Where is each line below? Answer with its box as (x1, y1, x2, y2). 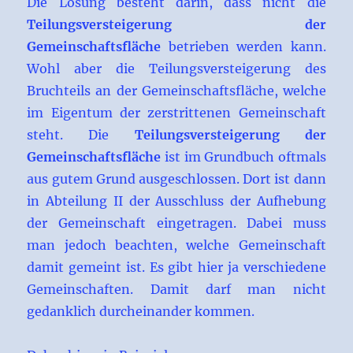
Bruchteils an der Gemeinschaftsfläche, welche (27, 83, 326, 99)
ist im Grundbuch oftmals (161, 149, 326, 165)
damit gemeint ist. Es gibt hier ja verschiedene (27, 259, 326, 276)
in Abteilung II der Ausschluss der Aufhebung (27, 193, 326, 210)
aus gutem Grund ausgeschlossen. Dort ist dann (27, 171, 326, 188)
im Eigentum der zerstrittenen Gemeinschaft (27, 105, 326, 121)
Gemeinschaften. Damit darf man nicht (27, 281, 326, 298)
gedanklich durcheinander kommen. (27, 303, 255, 320)
